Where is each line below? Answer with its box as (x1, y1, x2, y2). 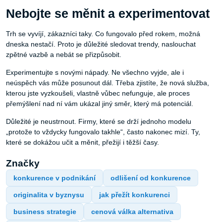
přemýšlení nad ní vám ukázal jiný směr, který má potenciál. (6, 100, 193, 108)
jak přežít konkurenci (99, 191, 170, 199)
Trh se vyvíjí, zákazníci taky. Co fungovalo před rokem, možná (6, 30, 200, 38)
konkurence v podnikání (13, 174, 96, 182)
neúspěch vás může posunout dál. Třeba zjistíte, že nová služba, (6, 79, 209, 87)
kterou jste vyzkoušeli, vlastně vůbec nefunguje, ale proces (6, 89, 190, 98)
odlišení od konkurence (111, 174, 191, 182)
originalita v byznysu (13, 191, 84, 199)
